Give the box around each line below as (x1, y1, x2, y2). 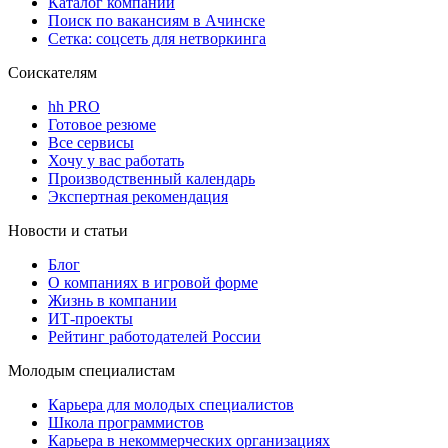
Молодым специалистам (8, 361, 175, 379)
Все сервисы (48, 133, 134, 151)
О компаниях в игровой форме (48, 273, 258, 291)
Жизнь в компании (48, 291, 177, 309)
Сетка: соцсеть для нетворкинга (48, 29, 266, 47)
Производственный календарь (48, 169, 255, 187)
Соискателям (8, 63, 97, 81)
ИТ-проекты (48, 309, 133, 327)
